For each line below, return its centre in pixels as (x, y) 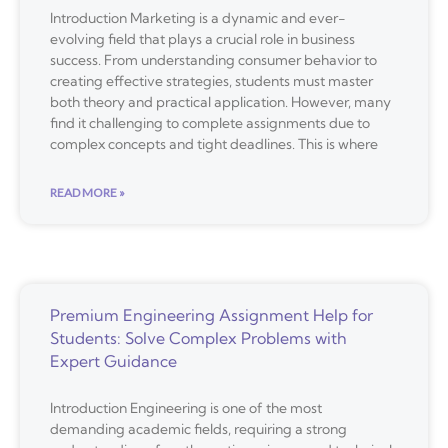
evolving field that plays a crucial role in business (202, 38)
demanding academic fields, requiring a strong (198, 428)
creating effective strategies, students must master (211, 80)
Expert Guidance (113, 360)
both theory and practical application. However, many (220, 101)
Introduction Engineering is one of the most (186, 407)
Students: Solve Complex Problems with (198, 337)
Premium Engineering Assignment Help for (211, 314)
